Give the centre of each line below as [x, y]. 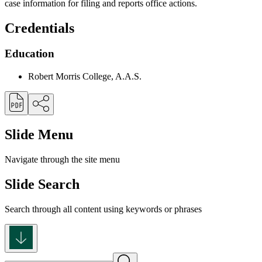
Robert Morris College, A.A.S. [85, 77]
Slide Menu [39, 135]
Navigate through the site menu [62, 159]
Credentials [39, 28]
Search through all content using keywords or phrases [103, 209]
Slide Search [42, 184]
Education [30, 54]
